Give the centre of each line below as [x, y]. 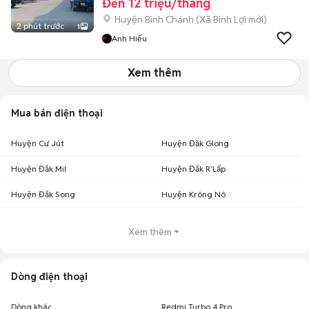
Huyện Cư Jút [38, 143]
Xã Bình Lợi [223, 19]
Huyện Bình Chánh [154, 19]
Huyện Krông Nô [193, 194]
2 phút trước [40, 26]
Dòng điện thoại [49, 277]
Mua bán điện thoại [57, 113]
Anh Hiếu [129, 38]
